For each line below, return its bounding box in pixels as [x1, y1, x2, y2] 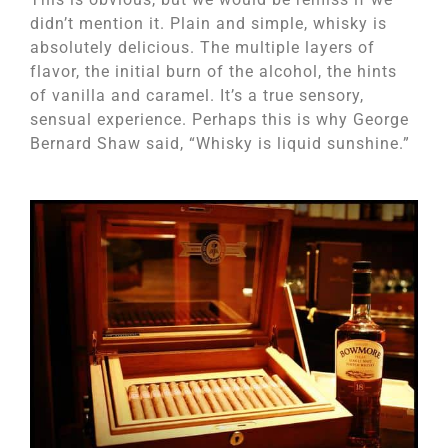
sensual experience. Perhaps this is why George [30, 110, 409, 130]
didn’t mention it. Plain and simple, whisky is [30, 14, 387, 34]
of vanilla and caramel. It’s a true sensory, [30, 86, 364, 106]
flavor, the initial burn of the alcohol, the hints [30, 62, 397, 82]
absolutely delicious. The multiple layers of [30, 38, 375, 58]
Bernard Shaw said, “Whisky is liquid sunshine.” [30, 134, 410, 154]
